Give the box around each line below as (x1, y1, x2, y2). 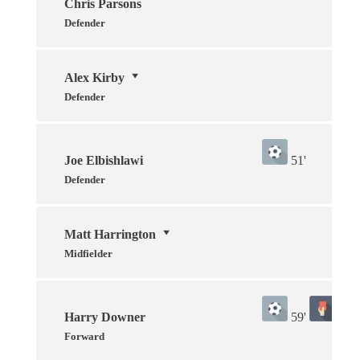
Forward (64, 329, 104, 342)
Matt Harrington (64, 227, 156, 241)
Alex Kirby (64, 70, 125, 84)
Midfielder (64, 247, 112, 260)
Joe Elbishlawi (64, 153, 143, 167)
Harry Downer (64, 309, 145, 324)
